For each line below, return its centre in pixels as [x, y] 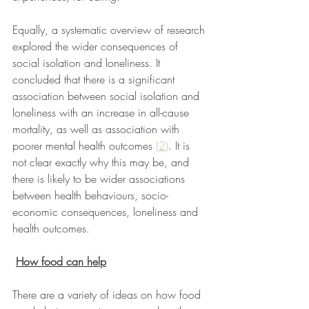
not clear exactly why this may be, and [102, 162]
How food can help [61, 261]
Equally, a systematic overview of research [110, 29]
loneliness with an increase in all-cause [102, 112]
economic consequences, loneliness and [107, 211]
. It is [181, 145]
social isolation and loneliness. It [88, 62]
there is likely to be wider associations [100, 178]
